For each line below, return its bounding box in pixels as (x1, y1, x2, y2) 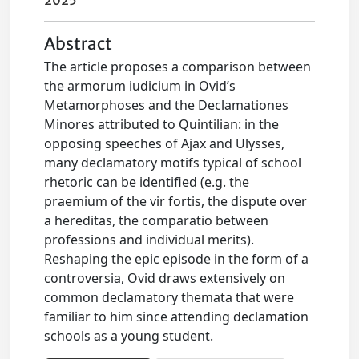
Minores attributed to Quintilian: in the (44, 115, 280, 133)
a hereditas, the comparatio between (44, 212, 269, 229)
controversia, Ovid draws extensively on (44, 269, 286, 287)
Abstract (44, 34, 113, 54)
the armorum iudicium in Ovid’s (44, 77, 236, 95)
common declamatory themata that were (44, 288, 295, 306)
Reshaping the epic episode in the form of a (44, 250, 309, 268)
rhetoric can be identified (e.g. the (44, 173, 250, 191)
